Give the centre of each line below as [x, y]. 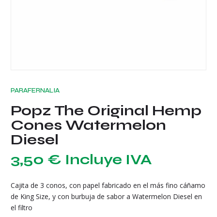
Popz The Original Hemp [106, 111]
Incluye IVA [108, 160]
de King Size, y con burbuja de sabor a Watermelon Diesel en [107, 197]
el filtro [22, 208]
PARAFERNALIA [35, 91]
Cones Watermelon [89, 125]
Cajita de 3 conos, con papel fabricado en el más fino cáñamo [108, 186]
